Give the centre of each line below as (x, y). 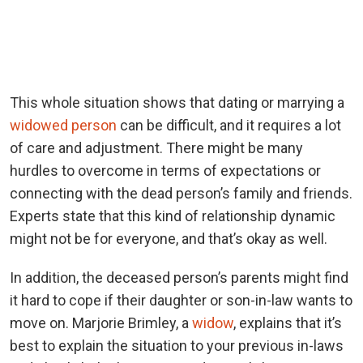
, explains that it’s (288, 323)
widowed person (63, 126)
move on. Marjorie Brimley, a (101, 323)
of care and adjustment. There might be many (156, 148)
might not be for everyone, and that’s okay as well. (169, 239)
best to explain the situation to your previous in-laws (177, 346)
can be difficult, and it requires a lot (229, 126)
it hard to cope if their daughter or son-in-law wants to (181, 301)
